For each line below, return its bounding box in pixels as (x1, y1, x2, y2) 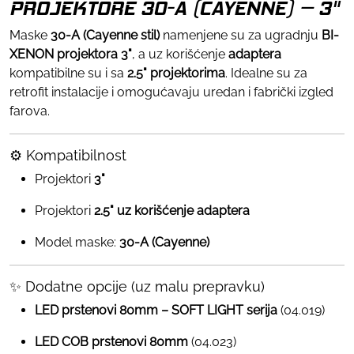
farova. (9, 103, 50, 119)
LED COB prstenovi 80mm (35, 333, 188, 349)
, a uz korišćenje (132, 46, 228, 62)
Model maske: (35, 234, 119, 250)
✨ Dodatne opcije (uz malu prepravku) (9, 277, 265, 295)
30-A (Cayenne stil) (51, 27, 160, 43)
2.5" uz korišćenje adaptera (94, 202, 250, 218)
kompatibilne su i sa (9, 65, 127, 81)
